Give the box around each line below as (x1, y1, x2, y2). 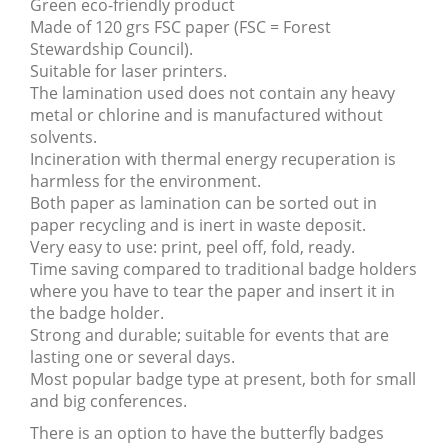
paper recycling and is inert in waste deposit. (30, 214, 366, 237)
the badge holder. (30, 302, 164, 325)
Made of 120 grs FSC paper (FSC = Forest (30, 16, 331, 39)
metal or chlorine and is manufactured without (30, 104, 383, 127)
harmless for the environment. (30, 170, 261, 193)
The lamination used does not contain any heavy (30, 82, 395, 105)
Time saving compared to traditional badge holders (30, 258, 417, 281)
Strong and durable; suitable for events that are (30, 324, 389, 347)
